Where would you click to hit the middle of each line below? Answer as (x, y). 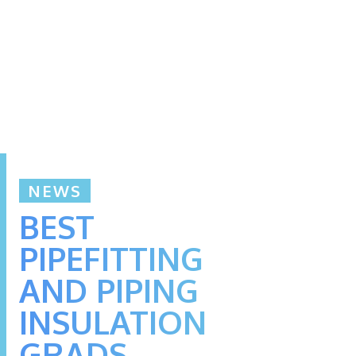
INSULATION (113, 321)
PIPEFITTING (111, 258)
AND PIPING (109, 290)
